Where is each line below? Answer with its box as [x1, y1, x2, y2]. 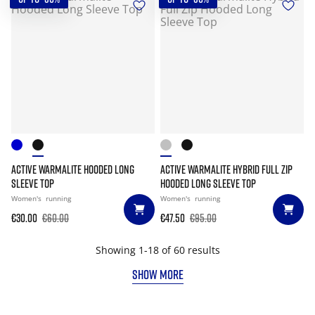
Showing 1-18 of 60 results [95, 243, 220, 257]
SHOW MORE [131, 266, 184, 282]
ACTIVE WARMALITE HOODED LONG [11, 162, 134, 176]
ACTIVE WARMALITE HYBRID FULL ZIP [160, 162, 292, 176]
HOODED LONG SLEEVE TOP [160, 176, 256, 191]
